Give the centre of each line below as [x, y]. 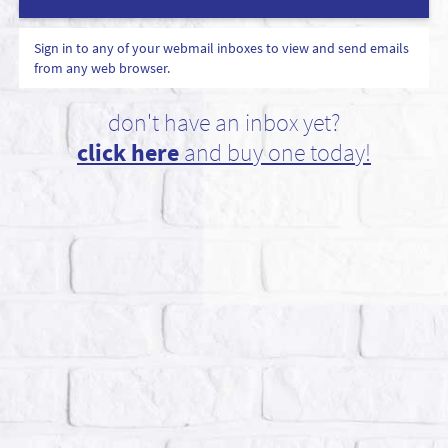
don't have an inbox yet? [224, 123]
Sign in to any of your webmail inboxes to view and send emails [221, 48]
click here [128, 153]
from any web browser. [102, 68]
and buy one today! [275, 153]
